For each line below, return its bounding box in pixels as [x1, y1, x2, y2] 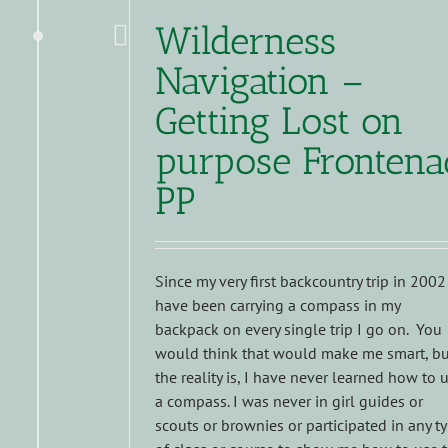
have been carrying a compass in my [154, 295, 400, 316]
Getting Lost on [154, 98, 404, 145]
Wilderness [154, 18, 336, 65]
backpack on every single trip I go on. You [154, 319, 442, 340]
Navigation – [154, 58, 364, 105]
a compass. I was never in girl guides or [154, 391, 423, 412]
